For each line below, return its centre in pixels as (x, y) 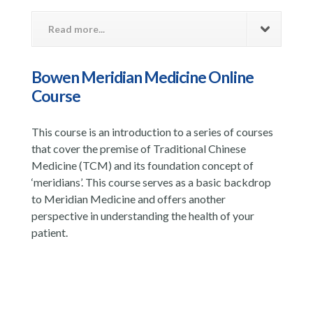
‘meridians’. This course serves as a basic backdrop (151, 182)
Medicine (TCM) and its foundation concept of (142, 165)
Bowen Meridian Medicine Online (142, 77)
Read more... (76, 29)
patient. (49, 232)
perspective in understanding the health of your (143, 215)
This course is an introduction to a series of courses (152, 131)
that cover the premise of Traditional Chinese (138, 148)
